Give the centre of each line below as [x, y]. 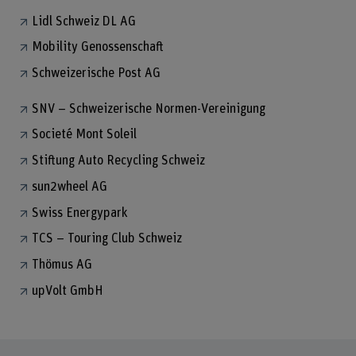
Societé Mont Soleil [84, 135]
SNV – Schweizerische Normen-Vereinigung [148, 108]
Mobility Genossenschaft [97, 47]
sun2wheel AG [69, 186]
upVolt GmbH [67, 290]
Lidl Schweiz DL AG [83, 21]
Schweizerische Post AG [96, 74]
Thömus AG [62, 264]
